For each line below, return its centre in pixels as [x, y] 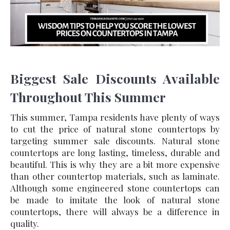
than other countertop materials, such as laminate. [115, 176]
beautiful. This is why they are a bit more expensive [115, 164]
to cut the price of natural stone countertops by [115, 129]
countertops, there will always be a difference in [115, 212]
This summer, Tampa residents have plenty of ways [115, 117]
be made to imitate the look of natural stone [115, 200]
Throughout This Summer [88, 97]
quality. [25, 223]
